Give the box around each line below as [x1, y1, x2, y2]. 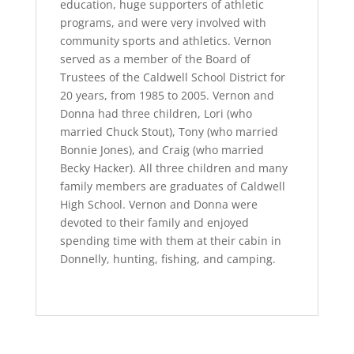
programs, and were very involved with [59, 15, 266, 30]
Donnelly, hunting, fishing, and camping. [59, 251, 276, 266]
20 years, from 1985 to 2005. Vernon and [59, 88, 274, 103]
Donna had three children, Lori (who [59, 106, 252, 121]
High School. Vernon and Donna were [59, 197, 258, 212]
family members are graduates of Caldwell [59, 179, 285, 194]
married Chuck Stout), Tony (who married [59, 124, 278, 139]
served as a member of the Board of [59, 51, 250, 66]
